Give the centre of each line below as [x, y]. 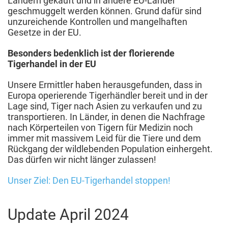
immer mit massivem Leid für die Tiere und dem [104, 138]
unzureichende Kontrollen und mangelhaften [97, 21]
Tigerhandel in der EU [52, 64]
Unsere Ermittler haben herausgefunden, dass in [105, 84]
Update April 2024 [68, 214]
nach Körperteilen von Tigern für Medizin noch [100, 127]
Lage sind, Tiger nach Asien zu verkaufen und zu [105, 106]
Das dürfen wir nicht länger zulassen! [82, 159]
